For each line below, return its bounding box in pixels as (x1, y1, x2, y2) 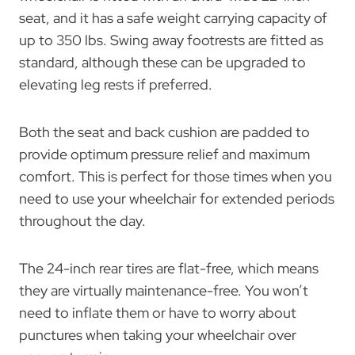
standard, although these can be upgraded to (19, 53, 306, 72)
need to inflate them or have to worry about (19, 303, 296, 323)
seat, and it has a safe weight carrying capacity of (19, 9, 327, 28)
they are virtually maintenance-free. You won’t (19, 281, 308, 300)
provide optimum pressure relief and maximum (19, 145, 310, 164)
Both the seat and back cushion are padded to (19, 123, 310, 142)
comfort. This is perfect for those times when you (19, 167, 332, 186)
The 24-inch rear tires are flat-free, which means (19, 259, 319, 278)
